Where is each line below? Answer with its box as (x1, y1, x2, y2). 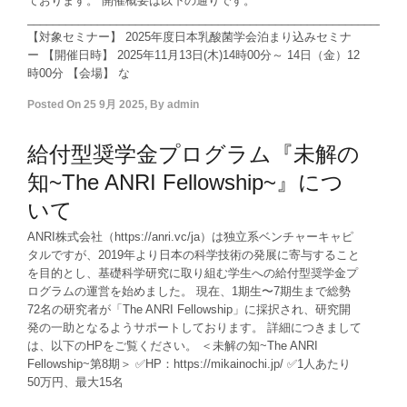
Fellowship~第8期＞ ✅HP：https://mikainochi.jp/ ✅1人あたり (27, 357, 351, 371)
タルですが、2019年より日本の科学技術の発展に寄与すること (27, 248, 360, 262)
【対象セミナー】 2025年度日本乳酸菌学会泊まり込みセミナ (27, 30, 352, 44)
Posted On (27, 98, 81, 111)
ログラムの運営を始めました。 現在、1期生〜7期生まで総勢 (27, 284, 351, 298)
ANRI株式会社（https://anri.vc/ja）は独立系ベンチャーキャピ (27, 230, 353, 243)
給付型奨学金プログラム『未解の (27, 142, 360, 166)
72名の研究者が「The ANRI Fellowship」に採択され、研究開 (27, 303, 351, 316)
